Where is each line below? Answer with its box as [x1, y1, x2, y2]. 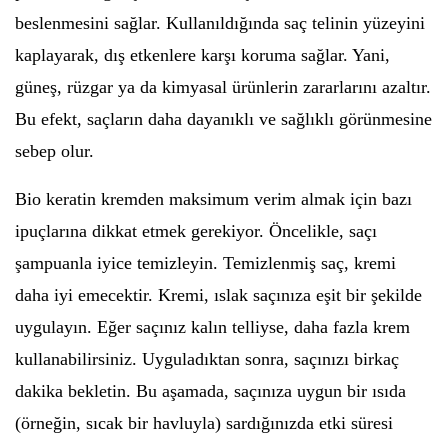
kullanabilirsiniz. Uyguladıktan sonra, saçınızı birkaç [15, 349, 399, 369]
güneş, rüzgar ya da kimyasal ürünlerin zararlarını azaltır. [15, 77, 431, 97]
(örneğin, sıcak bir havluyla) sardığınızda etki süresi [15, 413, 393, 433]
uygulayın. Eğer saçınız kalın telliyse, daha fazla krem [15, 317, 410, 337]
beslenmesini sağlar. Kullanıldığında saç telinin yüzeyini [15, 13, 425, 33]
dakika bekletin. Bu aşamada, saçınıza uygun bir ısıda [15, 381, 406, 401]
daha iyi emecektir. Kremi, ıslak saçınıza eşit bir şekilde [15, 285, 422, 305]
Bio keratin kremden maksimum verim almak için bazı [15, 189, 412, 209]
